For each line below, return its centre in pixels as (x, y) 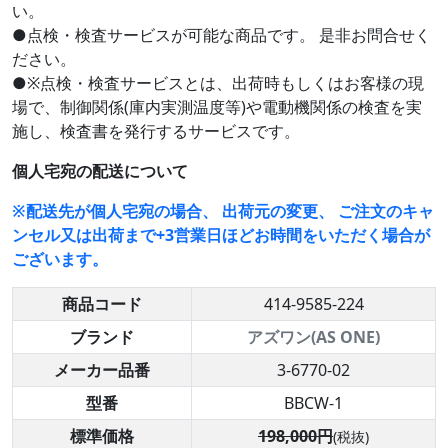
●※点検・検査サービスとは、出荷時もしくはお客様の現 (218, 83)
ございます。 (60, 259)
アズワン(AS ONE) (313, 337)
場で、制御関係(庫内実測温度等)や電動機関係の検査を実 (217, 107)
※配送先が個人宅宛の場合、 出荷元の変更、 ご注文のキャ (223, 211)
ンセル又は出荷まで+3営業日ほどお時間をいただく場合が (221, 235)
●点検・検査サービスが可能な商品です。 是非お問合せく (221, 35)
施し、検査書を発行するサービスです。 (156, 131)
